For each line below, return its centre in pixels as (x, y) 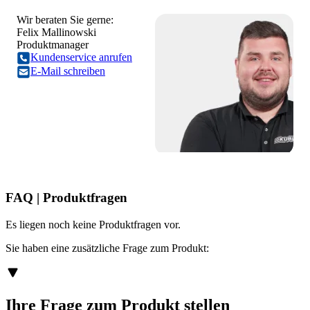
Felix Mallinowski (56, 33)
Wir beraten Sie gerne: (65, 20)
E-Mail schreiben (68, 71)
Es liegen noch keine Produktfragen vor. (93, 224)
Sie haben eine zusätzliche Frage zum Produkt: (107, 248)
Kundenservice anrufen (81, 57)
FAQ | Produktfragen (66, 198)
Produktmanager (53, 45)
